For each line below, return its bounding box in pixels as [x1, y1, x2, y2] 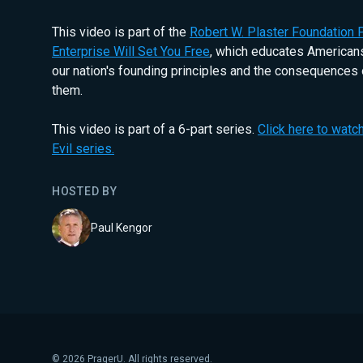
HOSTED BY [52, 185, 117, 198]
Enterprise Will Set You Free [52, 44, 210, 59]
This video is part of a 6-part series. [52, 122, 258, 137]
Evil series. [52, 141, 114, 156]
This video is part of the [52, 24, 190, 40]
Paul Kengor [91, 220, 152, 234]
